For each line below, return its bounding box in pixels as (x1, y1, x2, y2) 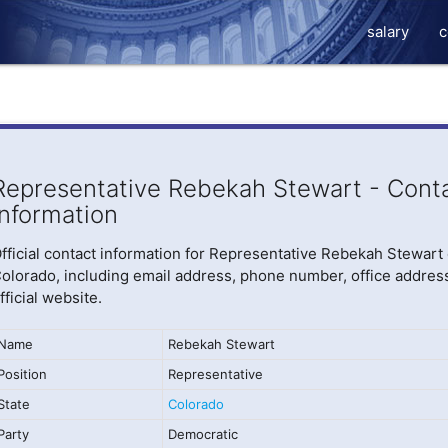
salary (367, 22, 410, 41)
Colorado (167, 396, 224, 412)
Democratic (167, 426, 238, 442)
